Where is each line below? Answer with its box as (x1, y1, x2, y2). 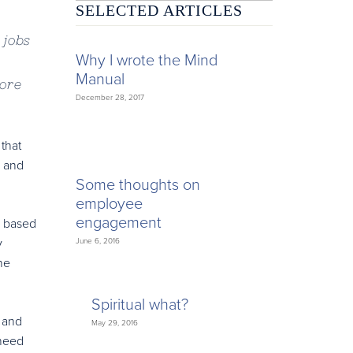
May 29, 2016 (91, 317, 138, 329)
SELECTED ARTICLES (76, 2, 243, 20)
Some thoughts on (76, 173, 200, 195)
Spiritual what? (91, 292, 188, 315)
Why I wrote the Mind (76, 48, 217, 71)
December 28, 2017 (76, 91, 144, 103)
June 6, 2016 (76, 235, 120, 247)
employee (76, 191, 143, 214)
